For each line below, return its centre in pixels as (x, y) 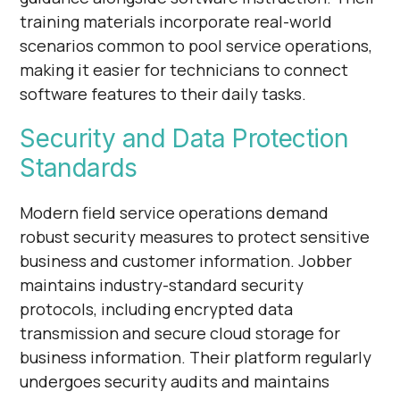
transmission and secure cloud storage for (180, 333)
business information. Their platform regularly (196, 357)
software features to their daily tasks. (163, 93)
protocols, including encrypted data (157, 308)
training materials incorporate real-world (176, 21)
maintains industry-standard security (162, 284)
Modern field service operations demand (175, 212)
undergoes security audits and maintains (175, 381)
